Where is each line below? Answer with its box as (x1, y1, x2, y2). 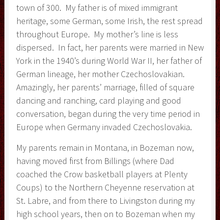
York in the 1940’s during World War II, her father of (16, 55, 202, 66)
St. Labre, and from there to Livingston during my (16, 194, 195, 206)
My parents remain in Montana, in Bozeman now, (16, 141, 194, 153)
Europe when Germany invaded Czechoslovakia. (16, 121, 192, 133)
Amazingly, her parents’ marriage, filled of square (16, 81, 194, 93)
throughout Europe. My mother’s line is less (16, 28, 178, 40)
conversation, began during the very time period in (16, 108, 200, 119)
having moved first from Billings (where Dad (16, 155, 174, 166)
